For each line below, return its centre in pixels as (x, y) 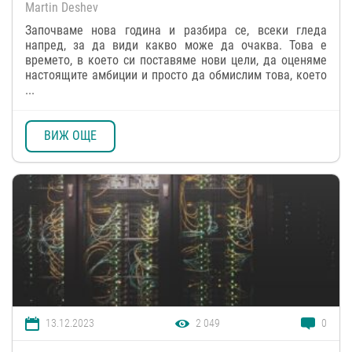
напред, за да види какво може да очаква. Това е (176, 45)
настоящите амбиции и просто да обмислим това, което (176, 75)
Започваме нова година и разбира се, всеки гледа (176, 30)
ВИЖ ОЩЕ (70, 136)
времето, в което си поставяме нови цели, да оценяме (176, 60)
